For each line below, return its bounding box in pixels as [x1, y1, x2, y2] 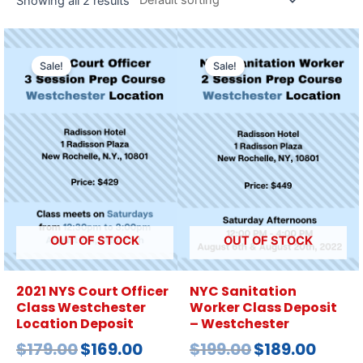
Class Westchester [16, 297, 146, 317]
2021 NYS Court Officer [16, 281, 169, 301]
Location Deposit [16, 314, 134, 333]
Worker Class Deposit [190, 297, 337, 317]
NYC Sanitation [190, 281, 297, 301]
